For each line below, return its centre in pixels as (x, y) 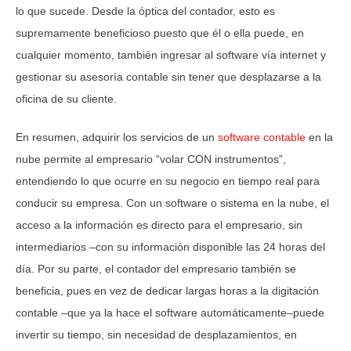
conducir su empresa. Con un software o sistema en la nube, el (172, 203)
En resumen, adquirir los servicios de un (117, 137)
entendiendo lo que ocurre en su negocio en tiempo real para (168, 181)
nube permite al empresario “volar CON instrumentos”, (151, 159)
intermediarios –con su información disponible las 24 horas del (170, 246)
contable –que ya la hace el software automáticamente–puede (170, 312)
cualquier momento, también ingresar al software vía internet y (171, 54)
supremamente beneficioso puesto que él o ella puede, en (160, 33)
